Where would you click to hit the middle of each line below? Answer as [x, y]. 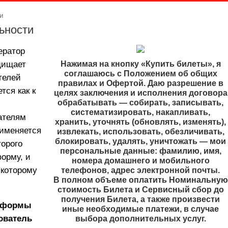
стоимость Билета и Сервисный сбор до [140, 190]
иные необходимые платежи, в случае [140, 209]
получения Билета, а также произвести [140, 199]
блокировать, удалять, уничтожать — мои [140, 141]
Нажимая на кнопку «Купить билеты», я [140, 64]
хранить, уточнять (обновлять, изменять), [140, 122]
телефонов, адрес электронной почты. [140, 170]
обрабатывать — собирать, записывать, [140, 103]
